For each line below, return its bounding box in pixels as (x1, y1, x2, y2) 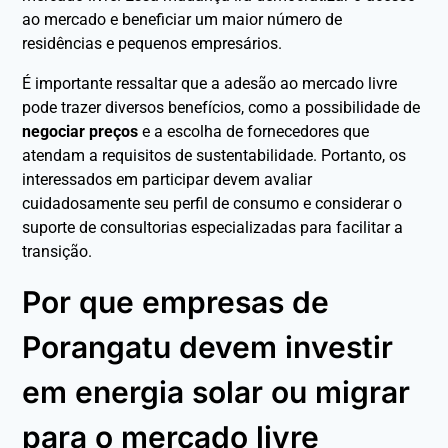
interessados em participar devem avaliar (22, 169, 313, 189)
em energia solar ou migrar (22, 373, 411, 410)
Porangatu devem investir (22, 328, 394, 365)
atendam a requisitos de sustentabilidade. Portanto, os (22, 145, 407, 165)
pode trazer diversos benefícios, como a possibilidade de (22, 97, 421, 117)
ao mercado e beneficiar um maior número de (22, 9, 343, 29)
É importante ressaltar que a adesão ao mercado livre (22, 73, 398, 93)
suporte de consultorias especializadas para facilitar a (22, 217, 404, 237)
